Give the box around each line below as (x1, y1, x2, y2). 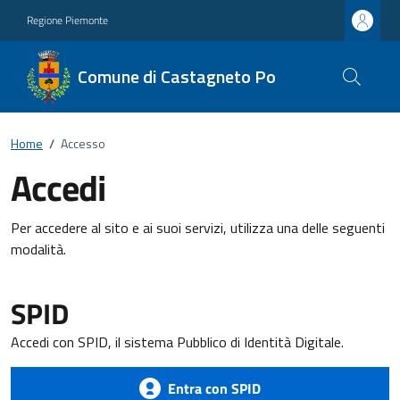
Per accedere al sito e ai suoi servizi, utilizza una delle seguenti (11, 217, 385, 238)
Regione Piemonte (27, 12, 108, 29)
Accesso (61, 134, 105, 153)
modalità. (11, 238, 66, 260)
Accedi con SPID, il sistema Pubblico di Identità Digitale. (11, 331, 344, 353)
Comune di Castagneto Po (77, 62, 276, 90)
